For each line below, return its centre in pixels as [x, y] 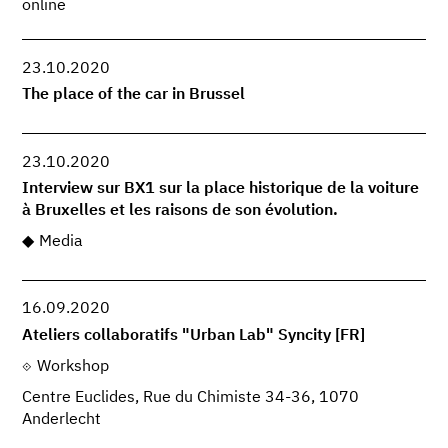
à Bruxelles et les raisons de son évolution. [180, 211]
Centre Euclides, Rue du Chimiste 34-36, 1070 [191, 397]
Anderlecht [62, 419]
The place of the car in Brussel [134, 95]
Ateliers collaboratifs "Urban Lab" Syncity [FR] [194, 335]
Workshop [72, 366]
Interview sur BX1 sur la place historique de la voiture [221, 189]
